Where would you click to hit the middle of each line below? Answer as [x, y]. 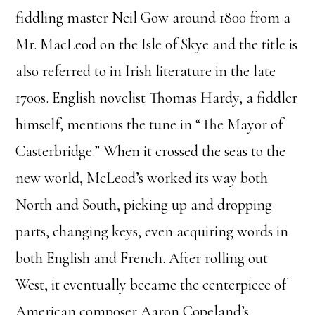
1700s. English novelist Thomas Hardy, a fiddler [157, 98]
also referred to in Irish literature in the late [146, 71]
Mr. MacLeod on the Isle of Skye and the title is [157, 44]
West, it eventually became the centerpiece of [151, 285]
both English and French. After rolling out [142, 258]
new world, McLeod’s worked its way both [142, 178]
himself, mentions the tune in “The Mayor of [149, 124]
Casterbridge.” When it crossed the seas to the [151, 151]
